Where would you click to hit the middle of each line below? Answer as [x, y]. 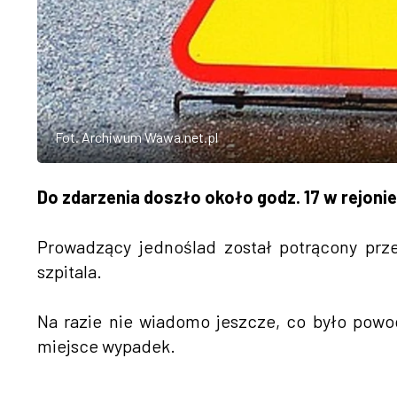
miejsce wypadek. [106, 345]
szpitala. [70, 271]
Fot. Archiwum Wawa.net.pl [136, 136]
